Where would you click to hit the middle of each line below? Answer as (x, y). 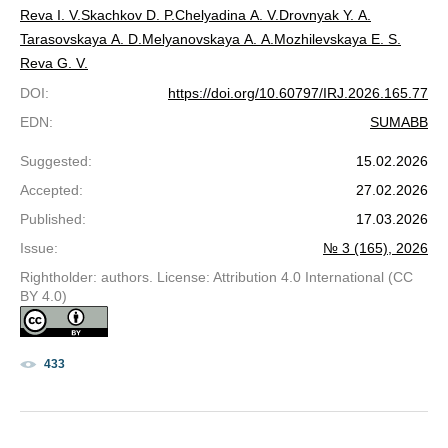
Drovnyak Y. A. (325, 15)
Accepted (49, 190)
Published (51, 219)
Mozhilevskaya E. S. (337, 39)
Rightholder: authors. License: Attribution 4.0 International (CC (216, 277)
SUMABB (399, 122)
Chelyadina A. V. (227, 15)
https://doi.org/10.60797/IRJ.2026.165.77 (298, 93)
